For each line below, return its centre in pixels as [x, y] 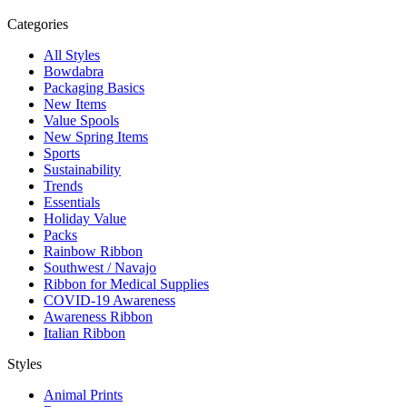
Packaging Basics [94, 87]
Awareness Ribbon [98, 316]
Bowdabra [74, 71]
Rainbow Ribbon [93, 251]
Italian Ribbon [84, 333]
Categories [38, 24]
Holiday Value [85, 218]
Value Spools [81, 120]
